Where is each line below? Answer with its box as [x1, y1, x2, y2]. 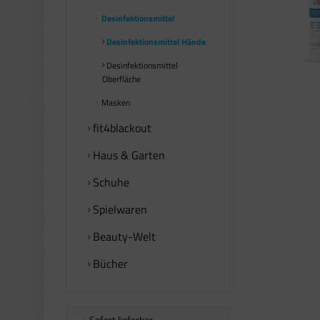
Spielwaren [90, 201, 147, 218]
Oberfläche [102, 72, 141, 86]
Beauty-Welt [90, 228, 156, 245]
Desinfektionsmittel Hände [104, 35, 206, 49]
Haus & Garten [90, 146, 165, 164]
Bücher [90, 255, 128, 272]
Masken [99, 96, 130, 109]
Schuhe [90, 174, 129, 191]
